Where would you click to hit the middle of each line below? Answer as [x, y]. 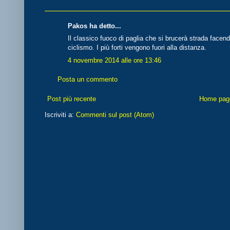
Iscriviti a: [60, 114]
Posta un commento [88, 80]
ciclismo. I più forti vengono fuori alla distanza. [137, 48]
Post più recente [72, 99]
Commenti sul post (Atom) [115, 114]
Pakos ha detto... [94, 26]
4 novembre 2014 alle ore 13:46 [114, 60]
